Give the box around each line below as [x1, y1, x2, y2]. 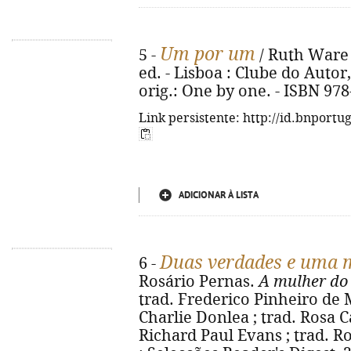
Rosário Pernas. [139, 273, 259, 291]
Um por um [160, 44, 255, 64]
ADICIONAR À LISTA [179, 190, 259, 201]
